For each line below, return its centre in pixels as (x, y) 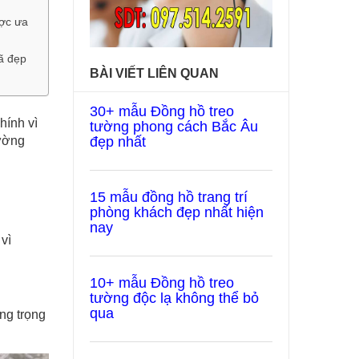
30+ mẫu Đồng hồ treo (162, 111)
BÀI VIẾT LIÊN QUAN (154, 73)
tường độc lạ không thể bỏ (174, 298)
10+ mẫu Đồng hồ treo (162, 283)
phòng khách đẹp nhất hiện (177, 212)
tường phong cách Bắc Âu (174, 127)
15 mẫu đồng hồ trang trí (169, 197)
